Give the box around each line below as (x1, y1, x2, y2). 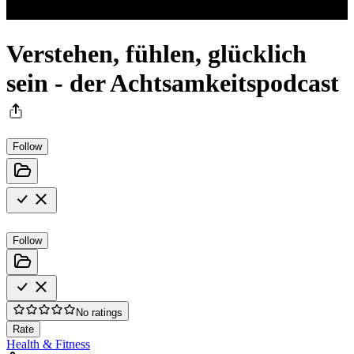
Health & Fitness (6, 337, 90, 351)
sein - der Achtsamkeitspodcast (6, 69, 339, 98)
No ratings (76, 306, 122, 318)
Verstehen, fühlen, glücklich (6, 40, 307, 69)
